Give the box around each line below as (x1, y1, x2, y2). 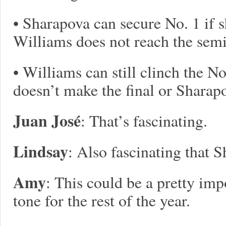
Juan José (13, 108, 81, 132)
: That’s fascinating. (81, 109, 207, 131)
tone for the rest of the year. (13, 189, 190, 211)
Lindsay (13, 139, 68, 163)
